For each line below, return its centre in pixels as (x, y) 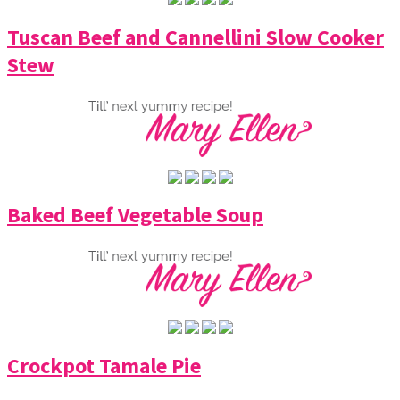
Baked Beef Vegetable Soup (135, 215)
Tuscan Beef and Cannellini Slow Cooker (196, 37)
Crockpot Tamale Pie (104, 366)
